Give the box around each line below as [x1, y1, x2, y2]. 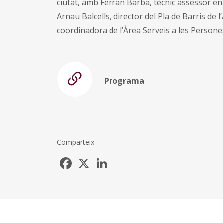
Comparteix [57, 137, 94, 147]
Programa [104, 75, 144, 86]
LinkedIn [110, 153, 142, 165]
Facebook [74, 153, 110, 165]
